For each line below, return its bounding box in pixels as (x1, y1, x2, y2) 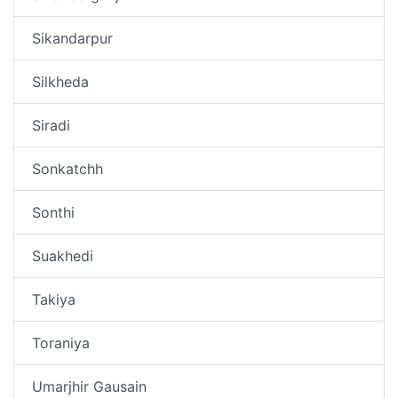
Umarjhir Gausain (32, 377, 147, 395)
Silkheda (32, 72, 89, 91)
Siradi (32, 115, 70, 134)
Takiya (32, 290, 76, 308)
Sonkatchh (32, 159, 103, 178)
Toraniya (32, 333, 90, 352)
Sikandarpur (32, 28, 113, 47)
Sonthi (32, 203, 75, 221)
